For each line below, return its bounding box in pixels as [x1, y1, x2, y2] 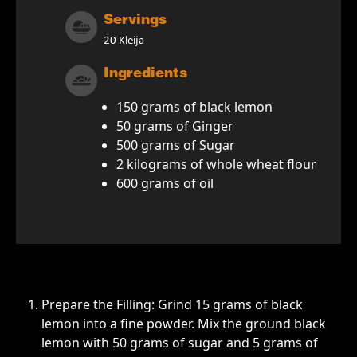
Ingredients [104, 68, 187, 82]
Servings [104, 14, 167, 29]
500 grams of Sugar [116, 136, 235, 155]
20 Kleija [104, 35, 144, 48]
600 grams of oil [116, 175, 214, 193]
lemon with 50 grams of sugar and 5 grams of [41, 334, 318, 352]
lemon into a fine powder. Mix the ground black [41, 315, 326, 333]
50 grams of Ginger [116, 117, 241, 135]
